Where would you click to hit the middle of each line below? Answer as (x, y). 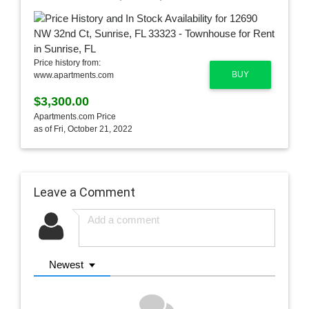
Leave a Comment (84, 192)
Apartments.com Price (74, 117)
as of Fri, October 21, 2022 (83, 129)
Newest (67, 265)
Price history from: (67, 63)
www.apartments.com (73, 76)
